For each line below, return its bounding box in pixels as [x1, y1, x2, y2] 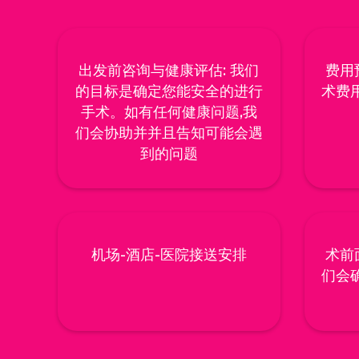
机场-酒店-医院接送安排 [91, 246, 247, 264]
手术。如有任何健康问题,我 [80, 103, 257, 122]
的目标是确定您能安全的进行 [75, 83, 263, 101]
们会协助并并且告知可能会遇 [75, 124, 263, 143]
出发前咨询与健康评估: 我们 [79, 62, 260, 80]
